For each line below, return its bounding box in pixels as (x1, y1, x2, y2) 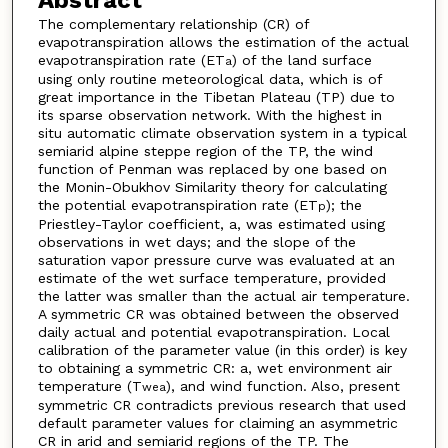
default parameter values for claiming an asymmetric (37, 414, 398, 431)
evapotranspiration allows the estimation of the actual (37, 33, 409, 50)
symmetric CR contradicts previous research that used (37, 396, 406, 413)
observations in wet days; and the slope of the (37, 233, 356, 250)
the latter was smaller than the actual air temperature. (37, 287, 410, 304)
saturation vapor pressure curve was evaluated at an (37, 251, 395, 268)
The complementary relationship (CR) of (37, 15, 309, 32)
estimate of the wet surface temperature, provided (37, 269, 386, 286)
